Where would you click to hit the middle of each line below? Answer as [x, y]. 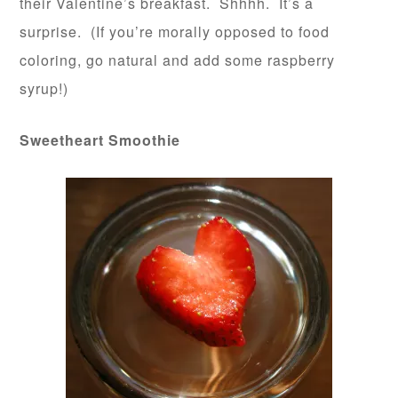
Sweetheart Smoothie [100, 140]
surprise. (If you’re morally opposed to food [175, 32]
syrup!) [44, 88]
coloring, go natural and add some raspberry [178, 60]
